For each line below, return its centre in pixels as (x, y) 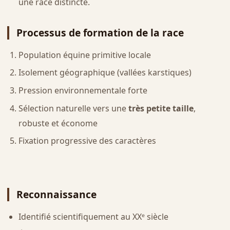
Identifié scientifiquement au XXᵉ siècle (93, 217)
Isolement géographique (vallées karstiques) (105, 73)
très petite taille (161, 108)
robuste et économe (58, 123)
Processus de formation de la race (100, 32)
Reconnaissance (56, 195)
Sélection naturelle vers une (73, 108)
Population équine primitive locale (84, 55)
